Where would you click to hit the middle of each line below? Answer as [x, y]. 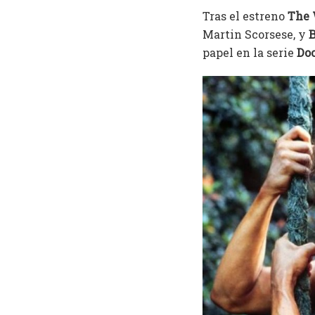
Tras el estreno [245, 16]
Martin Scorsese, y [256, 34]
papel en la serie [250, 53]
